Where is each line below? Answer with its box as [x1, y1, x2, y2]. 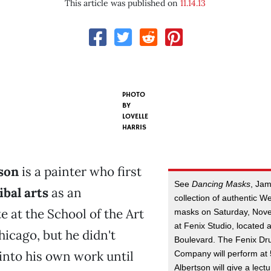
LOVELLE [122, 112, 149, 121]
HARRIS [122, 123, 147, 132]
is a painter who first [18, 163, 142, 180]
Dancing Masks [192, 178, 251, 189]
